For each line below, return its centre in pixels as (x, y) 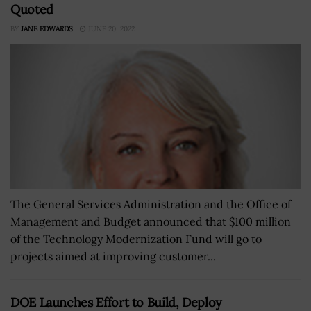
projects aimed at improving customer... (113, 256)
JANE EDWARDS (47, 28)
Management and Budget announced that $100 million (151, 221)
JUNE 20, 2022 (110, 28)
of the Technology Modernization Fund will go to (136, 238)
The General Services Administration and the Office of (151, 204)
